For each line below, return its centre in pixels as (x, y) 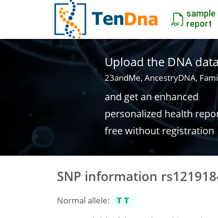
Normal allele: (84, 200)
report (199, 24)
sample (201, 13)
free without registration (159, 131)
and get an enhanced (151, 97)
